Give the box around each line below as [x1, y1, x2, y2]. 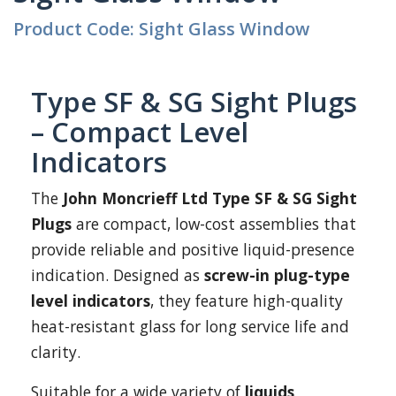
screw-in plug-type [204, 264, 350, 286]
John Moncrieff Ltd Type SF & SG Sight [63, 187, 357, 209]
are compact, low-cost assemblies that [72, 213, 356, 234]
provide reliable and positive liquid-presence [31, 239, 354, 260]
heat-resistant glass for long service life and [31, 316, 349, 337]
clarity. [31, 341, 80, 362]
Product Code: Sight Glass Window [13, 17, 309, 41]
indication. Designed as [31, 264, 204, 286]
